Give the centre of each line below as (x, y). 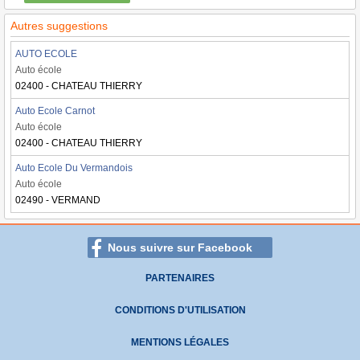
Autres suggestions (59, 26)
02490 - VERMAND (58, 200)
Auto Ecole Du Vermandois (74, 168)
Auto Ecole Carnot (55, 111)
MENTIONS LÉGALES (180, 342)
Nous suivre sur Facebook (180, 247)
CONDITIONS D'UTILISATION (180, 310)
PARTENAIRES (180, 278)
